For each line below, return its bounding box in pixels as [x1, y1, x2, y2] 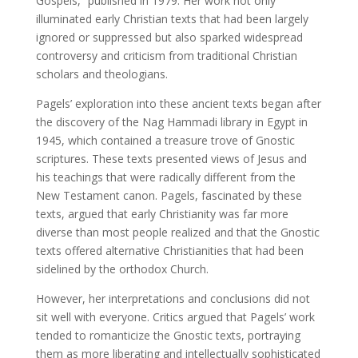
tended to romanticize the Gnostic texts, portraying [35, 328, 300, 344]
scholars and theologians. [35, 66, 168, 82]
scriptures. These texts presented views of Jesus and [35, 151, 307, 167]
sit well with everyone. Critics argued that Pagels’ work [35, 309, 315, 325]
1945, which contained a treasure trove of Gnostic [35, 133, 295, 149]
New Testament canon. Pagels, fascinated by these [35, 188, 302, 204]
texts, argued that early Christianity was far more [35, 206, 288, 222]
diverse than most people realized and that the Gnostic [35, 225, 320, 241]
